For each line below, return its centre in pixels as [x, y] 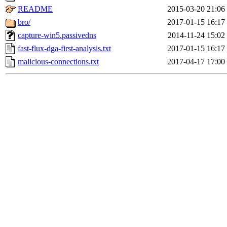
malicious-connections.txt [58, 62]
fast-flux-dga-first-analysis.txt [64, 49]
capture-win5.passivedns [57, 35]
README [35, 9]
